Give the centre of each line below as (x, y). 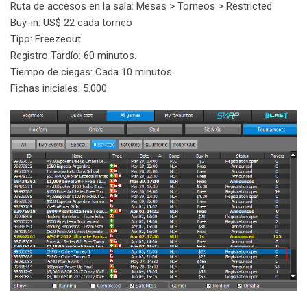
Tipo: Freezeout (46, 39)
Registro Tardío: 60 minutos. (73, 55)
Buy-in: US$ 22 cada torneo (71, 22)
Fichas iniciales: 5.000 (59, 88)
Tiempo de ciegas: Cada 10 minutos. (92, 72)
